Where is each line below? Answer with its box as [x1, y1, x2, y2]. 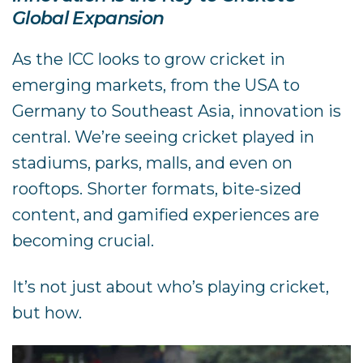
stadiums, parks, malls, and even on [12, 152, 293, 173]
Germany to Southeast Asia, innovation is [12, 100, 342, 121]
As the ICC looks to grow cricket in [12, 49, 286, 69]
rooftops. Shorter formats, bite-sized [12, 178, 302, 199]
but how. [12, 302, 83, 322]
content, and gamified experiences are [12, 204, 320, 224]
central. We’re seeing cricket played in [12, 126, 315, 147]
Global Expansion [12, 6, 164, 29]
